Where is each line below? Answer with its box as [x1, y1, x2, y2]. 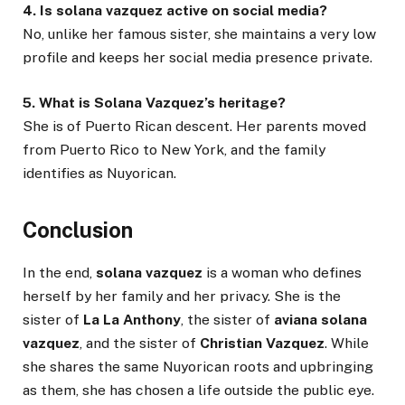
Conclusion [23, 217, 133, 242]
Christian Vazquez [200, 334, 325, 353]
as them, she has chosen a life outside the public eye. [23, 381, 374, 400]
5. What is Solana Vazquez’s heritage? [23, 93, 286, 111]
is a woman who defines [202, 264, 362, 282]
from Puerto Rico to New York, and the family [23, 140, 325, 158]
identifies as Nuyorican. [23, 164, 176, 182]
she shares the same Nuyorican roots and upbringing [23, 358, 373, 376]
